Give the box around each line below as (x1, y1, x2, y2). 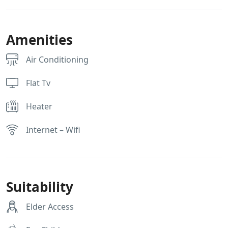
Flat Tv (26, 77, 50, 89)
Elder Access (26, 201, 74, 212)
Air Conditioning (26, 53, 89, 65)
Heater (26, 100, 52, 112)
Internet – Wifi (26, 124, 80, 135)
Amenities (6, 30, 73, 49)
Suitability (6, 177, 73, 196)
